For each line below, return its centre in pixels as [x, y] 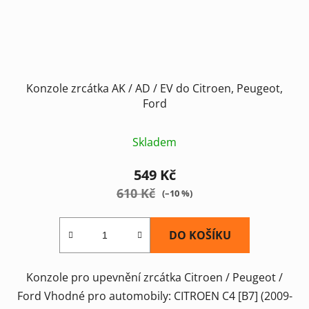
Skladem [154, 142]
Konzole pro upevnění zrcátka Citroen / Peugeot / [154, 277]
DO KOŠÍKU [200, 235]
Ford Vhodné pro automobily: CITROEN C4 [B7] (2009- [154, 296]
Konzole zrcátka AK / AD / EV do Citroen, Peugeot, [154, 88]
